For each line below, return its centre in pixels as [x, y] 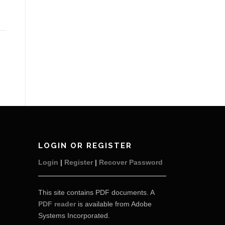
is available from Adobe [114, 204]
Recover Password [131, 162]
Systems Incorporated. [74, 215]
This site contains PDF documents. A [96, 192]
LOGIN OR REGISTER [85, 146]
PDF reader [57, 204]
